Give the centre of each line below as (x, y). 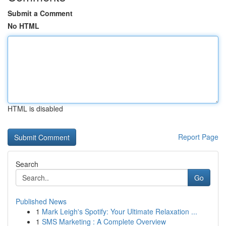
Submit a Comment (40, 13)
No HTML (23, 26)
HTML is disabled (35, 108)
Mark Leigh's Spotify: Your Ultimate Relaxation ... (120, 211)
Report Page (198, 137)
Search (27, 164)
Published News (41, 201)
